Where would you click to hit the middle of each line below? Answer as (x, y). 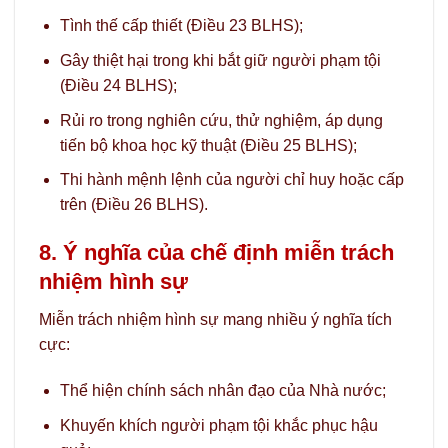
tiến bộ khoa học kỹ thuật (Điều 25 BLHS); (208, 145)
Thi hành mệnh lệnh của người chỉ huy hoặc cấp (231, 180)
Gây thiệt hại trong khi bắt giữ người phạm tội (220, 61)
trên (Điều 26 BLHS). (133, 205)
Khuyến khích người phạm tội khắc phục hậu (218, 425)
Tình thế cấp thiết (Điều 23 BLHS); (181, 26)
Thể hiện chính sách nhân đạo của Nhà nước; (222, 391)
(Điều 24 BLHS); (118, 86)
